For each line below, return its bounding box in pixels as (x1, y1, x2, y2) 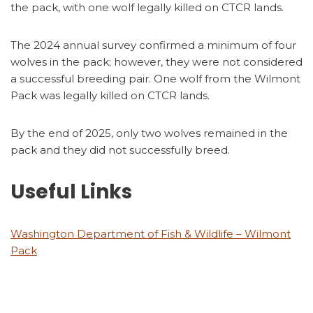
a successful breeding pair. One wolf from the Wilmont (10, 72, 300, 85)
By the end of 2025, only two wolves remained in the (10, 126, 288, 140)
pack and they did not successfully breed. (10, 143, 230, 156)
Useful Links (10, 178, 132, 205)
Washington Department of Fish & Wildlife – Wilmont (10, 227, 291, 240)
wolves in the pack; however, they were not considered (10, 55, 303, 68)
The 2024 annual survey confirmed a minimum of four (10, 38, 296, 52)
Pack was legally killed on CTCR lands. (10, 89, 210, 102)
